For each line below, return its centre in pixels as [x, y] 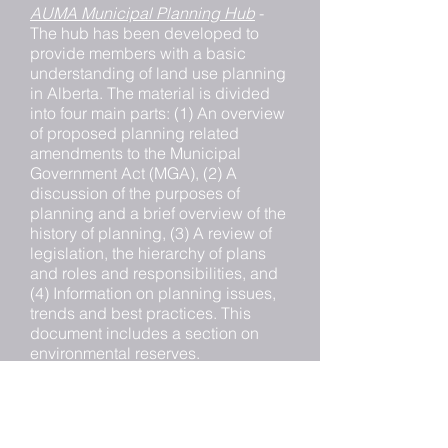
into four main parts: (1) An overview [157, 113]
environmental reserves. [115, 353]
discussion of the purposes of [135, 193]
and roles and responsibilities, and [154, 273]
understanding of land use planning [158, 73]
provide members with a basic [138, 53]
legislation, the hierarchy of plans [148, 253]
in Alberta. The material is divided [150, 93]
